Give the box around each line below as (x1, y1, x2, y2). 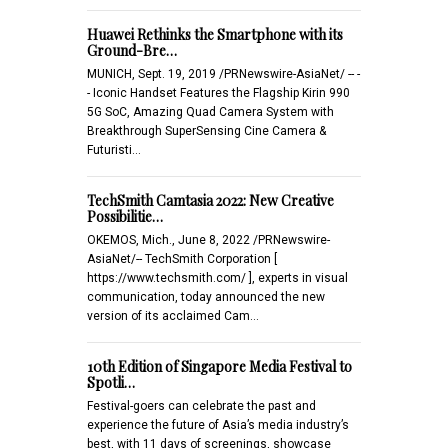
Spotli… (87, 372, 135, 392)
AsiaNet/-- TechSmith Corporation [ (87, 251, 277, 266)
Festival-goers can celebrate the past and (87, 398, 316, 413)
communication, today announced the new (87, 289, 325, 304)
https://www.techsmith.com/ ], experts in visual (87, 270, 348, 285)
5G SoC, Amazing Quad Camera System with (87, 104, 334, 119)
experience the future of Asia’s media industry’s (87, 417, 349, 432)
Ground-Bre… (87, 40, 177, 60)
